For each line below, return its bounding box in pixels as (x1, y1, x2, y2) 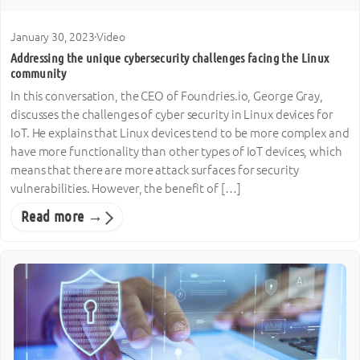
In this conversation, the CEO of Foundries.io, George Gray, (10, 88, 324, 103)
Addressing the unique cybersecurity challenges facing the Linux (10, 51, 329, 66)
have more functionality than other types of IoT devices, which (10, 144, 342, 158)
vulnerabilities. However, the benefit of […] (10, 181, 241, 195)
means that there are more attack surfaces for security (10, 162, 299, 177)
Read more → (21, 208, 104, 225)
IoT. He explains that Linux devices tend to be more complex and (10, 125, 350, 140)
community (10, 66, 66, 81)
